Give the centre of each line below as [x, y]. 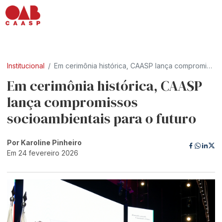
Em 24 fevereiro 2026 [43, 153]
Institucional [26, 66]
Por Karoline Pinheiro [45, 142]
